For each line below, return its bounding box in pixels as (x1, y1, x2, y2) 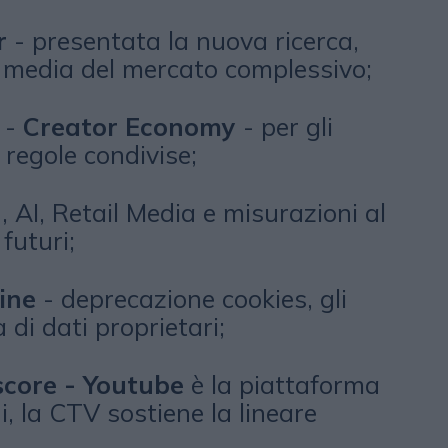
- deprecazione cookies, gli (35, 283, 347, 314)
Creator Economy (22, 111, 236, 142)
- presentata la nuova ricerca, (6, 25, 359, 56)
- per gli (235, 111, 333, 142)
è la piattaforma (183, 369, 380, 400)
